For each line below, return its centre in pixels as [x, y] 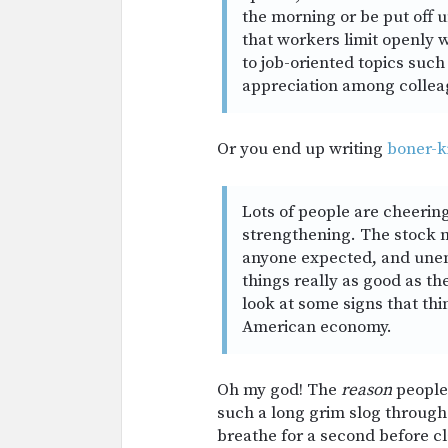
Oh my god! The [279, 390]
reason [368, 390]
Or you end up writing [300, 149]
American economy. [317, 327]
